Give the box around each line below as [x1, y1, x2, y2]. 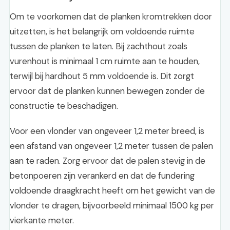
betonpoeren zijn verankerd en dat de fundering [10, 170, 195, 181]
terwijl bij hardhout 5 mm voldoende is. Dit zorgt [10, 70, 194, 82]
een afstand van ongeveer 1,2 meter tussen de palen [10, 140, 213, 151]
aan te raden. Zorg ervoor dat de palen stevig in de [10, 155, 205, 166]
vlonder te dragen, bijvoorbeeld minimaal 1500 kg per [10, 200, 214, 211]
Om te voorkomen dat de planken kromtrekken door [10, 11, 212, 22]
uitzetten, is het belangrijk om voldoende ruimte [10, 26, 195, 37]
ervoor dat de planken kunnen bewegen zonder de [10, 85, 205, 97]
